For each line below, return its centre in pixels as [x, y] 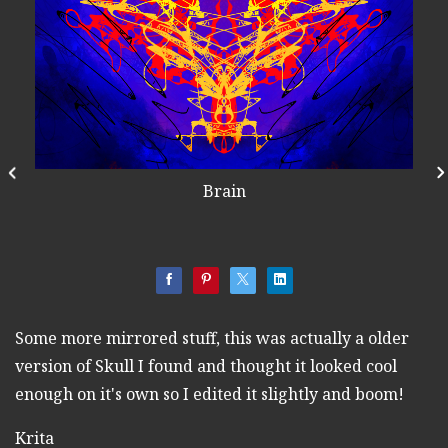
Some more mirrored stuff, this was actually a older [212, 338]
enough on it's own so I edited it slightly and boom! [209, 394]
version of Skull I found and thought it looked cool [206, 366]
